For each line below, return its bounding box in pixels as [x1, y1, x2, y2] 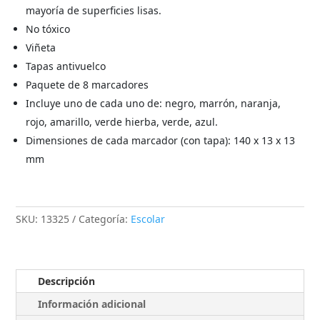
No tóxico [26, 21, 71, 36]
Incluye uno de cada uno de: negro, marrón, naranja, [26, 96, 281, 110]
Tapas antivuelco [26, 59, 106, 73]
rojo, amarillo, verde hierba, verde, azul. [26, 114, 219, 129]
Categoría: [79, 211, 131, 226]
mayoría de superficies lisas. [26, 3, 162, 17]
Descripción [38, 274, 96, 288]
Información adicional [38, 296, 146, 311]
